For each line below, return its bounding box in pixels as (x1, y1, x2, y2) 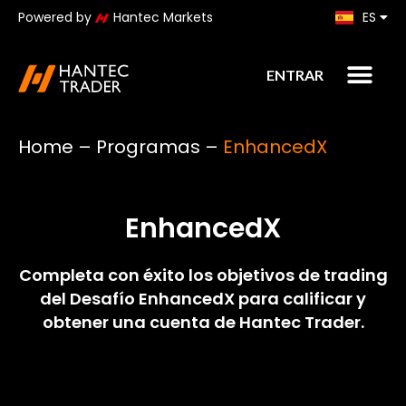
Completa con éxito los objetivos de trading (18, 264, 388, 286)
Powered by (18, 7, 95, 26)
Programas (96, 134, 200, 159)
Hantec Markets (110, 7, 213, 26)
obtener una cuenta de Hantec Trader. (42, 311, 364, 333)
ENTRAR (266, 66, 324, 83)
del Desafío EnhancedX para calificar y (40, 287, 366, 310)
